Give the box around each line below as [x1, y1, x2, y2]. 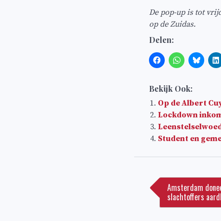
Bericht [148, 157, 184, 171]
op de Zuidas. [149, 19, 196, 29]
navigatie [148, 172, 191, 185]
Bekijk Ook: [149, 83, 192, 94]
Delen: [149, 35, 174, 45]
